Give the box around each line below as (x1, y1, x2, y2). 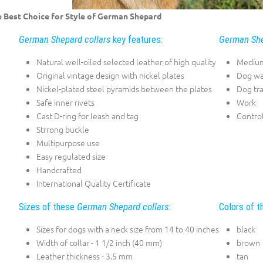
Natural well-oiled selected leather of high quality (36, 56, 216, 68)
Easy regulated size (36, 150, 106, 163)
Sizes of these (18, 200, 77, 213)
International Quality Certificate (36, 177, 151, 190)
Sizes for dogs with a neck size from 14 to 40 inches (36, 223, 219, 235)
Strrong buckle (36, 123, 89, 136)
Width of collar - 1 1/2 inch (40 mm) (36, 237, 162, 249)
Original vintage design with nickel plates (36, 69, 184, 82)
